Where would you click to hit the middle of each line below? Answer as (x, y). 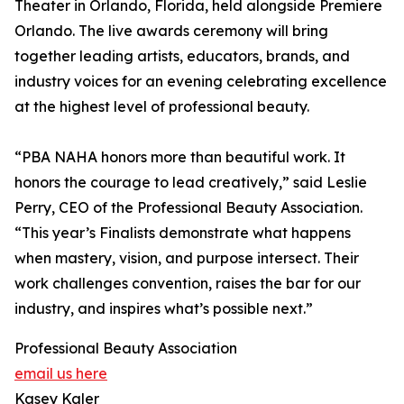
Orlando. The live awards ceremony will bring (171, 31)
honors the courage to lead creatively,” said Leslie (191, 183)
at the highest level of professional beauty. (162, 107)
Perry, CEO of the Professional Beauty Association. (188, 208)
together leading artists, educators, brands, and (182, 56)
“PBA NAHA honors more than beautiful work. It (180, 157)
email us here (61, 374)
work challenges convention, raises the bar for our (188, 284)
